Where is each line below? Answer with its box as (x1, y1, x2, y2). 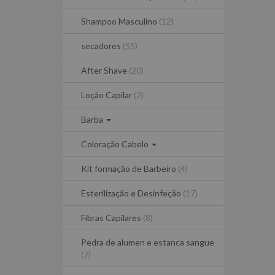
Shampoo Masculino (81, 16, 159, 26)
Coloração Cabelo (81, 139, 150, 149)
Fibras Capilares (81, 212, 143, 223)
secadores (81, 41, 123, 51)
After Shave (81, 65, 129, 76)
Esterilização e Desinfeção (81, 188, 183, 198)
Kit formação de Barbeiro (81, 163, 178, 174)
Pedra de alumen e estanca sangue (81, 237, 214, 247)
